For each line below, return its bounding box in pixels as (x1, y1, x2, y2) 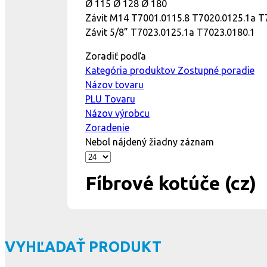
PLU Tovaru (85, 94, 135, 104)
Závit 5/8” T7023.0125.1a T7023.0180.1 (85, 27, 255, 38)
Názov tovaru (85, 79, 144, 90)
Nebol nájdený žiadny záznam (85, 136, 214, 147)
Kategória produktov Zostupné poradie (85, 65, 254, 76)
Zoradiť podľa (85, 51, 146, 61)
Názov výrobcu (85, 108, 150, 119)
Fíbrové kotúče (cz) (85, 172, 256, 194)
